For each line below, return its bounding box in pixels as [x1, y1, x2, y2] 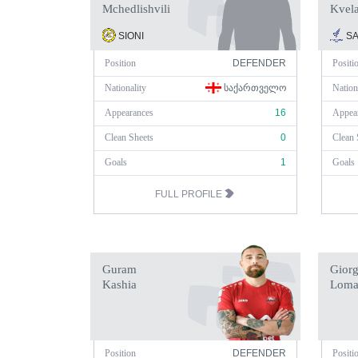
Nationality [105, 82, 146, 93]
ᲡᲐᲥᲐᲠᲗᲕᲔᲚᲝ [221, 82, 286, 93]
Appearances [105, 107, 153, 118]
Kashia [102, 278, 137, 291]
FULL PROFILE [154, 189, 225, 200]
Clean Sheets [105, 132, 153, 143]
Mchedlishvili [102, 2, 170, 15]
